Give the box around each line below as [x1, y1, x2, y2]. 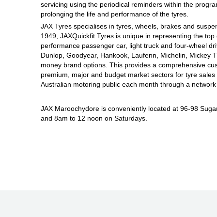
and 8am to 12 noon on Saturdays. [41, 114, 147, 123]
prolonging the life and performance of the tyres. [41, 10, 188, 18]
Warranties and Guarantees [12, 29, 112, 40]
